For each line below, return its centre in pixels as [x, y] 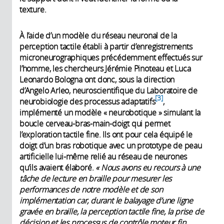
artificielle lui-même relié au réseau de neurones [103, 157]
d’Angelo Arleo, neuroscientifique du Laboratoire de [108, 91]
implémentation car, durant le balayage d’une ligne [106, 201]
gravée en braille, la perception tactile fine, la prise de [112, 212]
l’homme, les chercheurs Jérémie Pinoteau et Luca [105, 69]
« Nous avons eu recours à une [148, 168]
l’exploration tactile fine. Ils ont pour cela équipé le [106, 135]
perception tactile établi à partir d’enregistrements [106, 47]
